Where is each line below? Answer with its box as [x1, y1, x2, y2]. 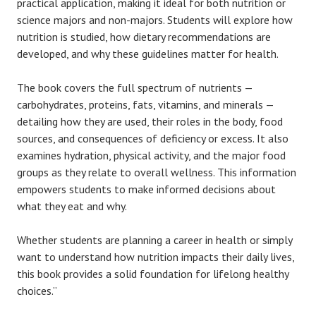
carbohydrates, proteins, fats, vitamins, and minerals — [17, 97, 274, 112]
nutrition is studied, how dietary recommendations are [17, 30, 271, 44]
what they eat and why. [17, 199, 127, 214]
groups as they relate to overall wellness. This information [17, 165, 296, 180]
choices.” [17, 284, 57, 298]
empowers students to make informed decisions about [17, 182, 276, 197]
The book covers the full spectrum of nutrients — [17, 80, 253, 95]
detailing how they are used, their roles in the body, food [17, 114, 283, 129]
